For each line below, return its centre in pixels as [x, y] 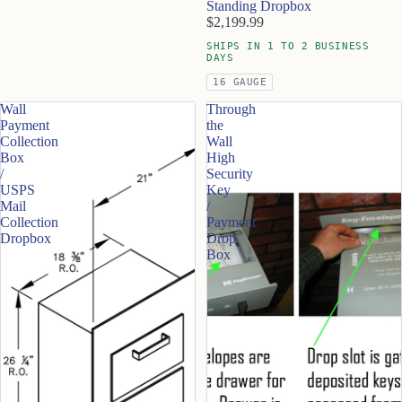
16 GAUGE [240, 82]
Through [231, 109]
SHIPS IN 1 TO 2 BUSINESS [288, 46]
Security [230, 173]
